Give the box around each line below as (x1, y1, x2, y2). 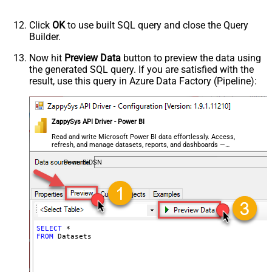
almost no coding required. (52, 148, 133, 157)
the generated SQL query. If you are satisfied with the (29, 63, 254, 75)
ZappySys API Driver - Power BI (52, 117, 145, 126)
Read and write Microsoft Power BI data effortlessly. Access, (52, 132, 236, 141)
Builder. (29, 30, 61, 42)
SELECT (36, 224, 62, 233)
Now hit (29, 52, 64, 64)
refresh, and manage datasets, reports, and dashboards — (52, 140, 226, 149)
